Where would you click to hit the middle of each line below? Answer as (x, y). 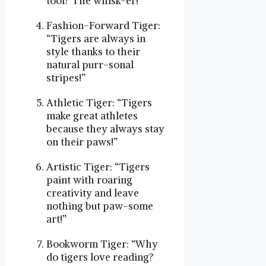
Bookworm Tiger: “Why (102, 244)
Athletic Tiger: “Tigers (99, 102)
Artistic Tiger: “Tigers (98, 167)
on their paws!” (82, 142)
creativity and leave (93, 193)
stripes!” (66, 77)
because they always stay (105, 129)
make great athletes (92, 115)
